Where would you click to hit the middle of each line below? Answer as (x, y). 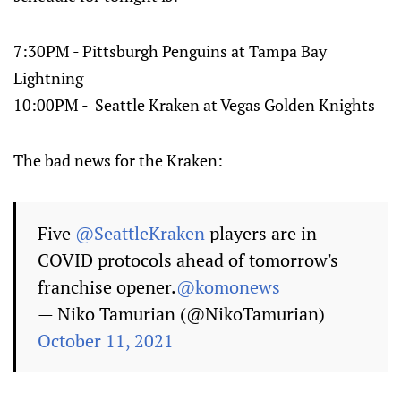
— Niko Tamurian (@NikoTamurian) (181, 314)
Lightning (48, 78)
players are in (261, 234)
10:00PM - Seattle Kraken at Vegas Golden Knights (194, 105)
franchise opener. (107, 287)
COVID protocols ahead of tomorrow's (188, 260)
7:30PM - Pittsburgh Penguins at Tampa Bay (170, 51)
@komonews (228, 287)
